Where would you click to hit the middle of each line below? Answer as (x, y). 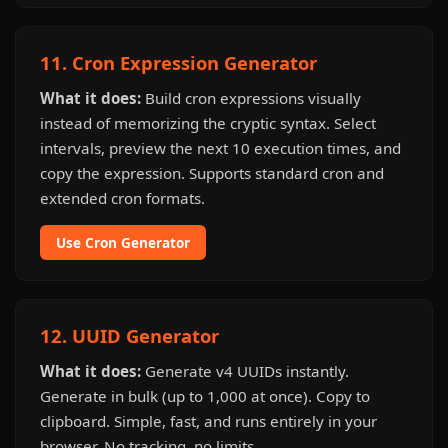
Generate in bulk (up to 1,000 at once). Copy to (205, 396)
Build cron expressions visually (251, 98)
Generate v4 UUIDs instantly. (245, 371)
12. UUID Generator (129, 335)
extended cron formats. (122, 198)
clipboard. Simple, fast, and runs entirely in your (208, 421)
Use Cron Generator (123, 242)
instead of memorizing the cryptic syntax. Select (208, 123)
